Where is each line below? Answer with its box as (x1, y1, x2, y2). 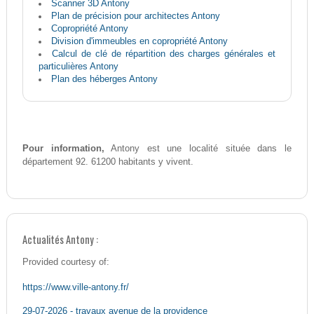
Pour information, (22, 143, 104, 154)
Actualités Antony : (22, 232, 98, 247)
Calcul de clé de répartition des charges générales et (52, 48, 276, 60)
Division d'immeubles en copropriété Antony (50, 36, 228, 47)
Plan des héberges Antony (50, 74, 158, 85)
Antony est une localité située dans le (104, 143, 292, 154)
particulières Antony (38, 61, 118, 72)
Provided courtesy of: (22, 257, 109, 268)
